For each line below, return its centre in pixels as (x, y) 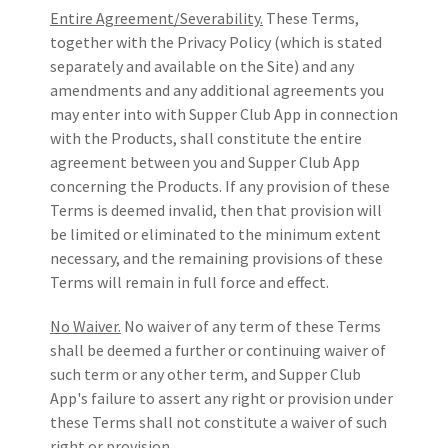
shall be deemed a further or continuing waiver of (218, 349)
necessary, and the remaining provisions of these (216, 257)
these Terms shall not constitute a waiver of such (218, 421)
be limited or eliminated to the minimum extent (215, 233)
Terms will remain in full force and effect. (189, 281)
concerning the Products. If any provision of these (220, 185)
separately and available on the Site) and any (202, 65)
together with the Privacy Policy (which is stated (216, 41)
